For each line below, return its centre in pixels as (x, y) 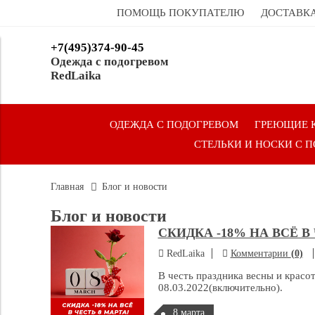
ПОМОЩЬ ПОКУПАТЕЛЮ (180, 13)
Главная (67, 187)
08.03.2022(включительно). (220, 288)
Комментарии (261, 254)
